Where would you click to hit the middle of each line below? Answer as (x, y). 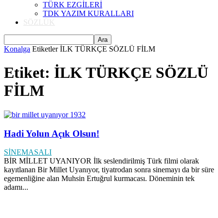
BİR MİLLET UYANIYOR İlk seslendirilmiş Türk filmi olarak (101, 161)
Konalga (17, 49)
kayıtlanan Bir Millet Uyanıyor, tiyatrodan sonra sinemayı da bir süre (109, 170)
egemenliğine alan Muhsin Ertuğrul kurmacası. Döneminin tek (99, 179)
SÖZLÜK (39, 22)
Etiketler (45, 49)
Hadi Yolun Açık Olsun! (52, 133)
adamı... (16, 187)
